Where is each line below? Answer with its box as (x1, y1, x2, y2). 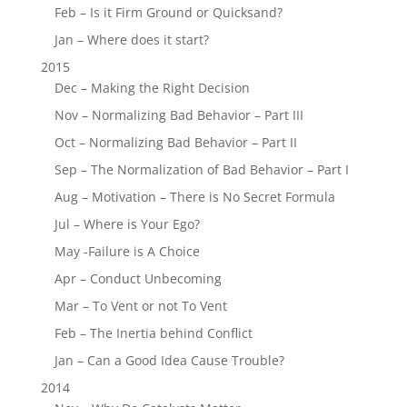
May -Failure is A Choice (54, 242, 200, 260)
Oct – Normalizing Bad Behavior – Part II (54, 133, 297, 151)
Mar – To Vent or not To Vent (54, 296, 227, 314)
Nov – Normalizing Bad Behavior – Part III (54, 105, 303, 124)
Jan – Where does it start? (54, 30, 209, 48)
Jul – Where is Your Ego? (54, 214, 200, 233)
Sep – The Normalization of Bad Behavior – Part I (54, 160, 349, 178)
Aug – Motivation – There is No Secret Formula (54, 187, 335, 205)
